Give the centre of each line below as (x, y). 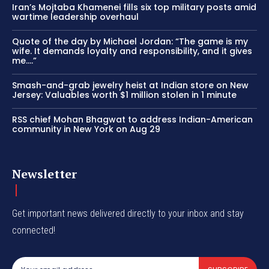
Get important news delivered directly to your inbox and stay (128, 214)
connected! (34, 231)
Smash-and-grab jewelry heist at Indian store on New (130, 86)
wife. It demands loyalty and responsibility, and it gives (132, 51)
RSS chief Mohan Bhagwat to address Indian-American (132, 120)
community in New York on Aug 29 (86, 129)
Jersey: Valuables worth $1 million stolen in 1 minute (124, 95)
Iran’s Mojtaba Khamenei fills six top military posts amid (134, 8)
